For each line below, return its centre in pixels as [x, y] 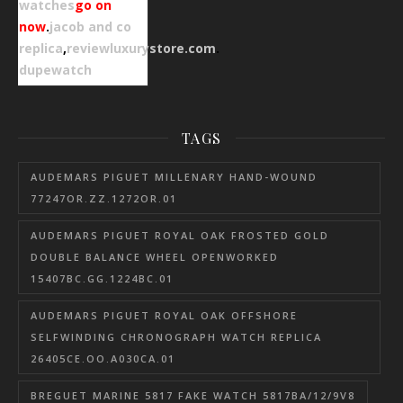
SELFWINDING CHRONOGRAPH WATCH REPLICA [176, 336]
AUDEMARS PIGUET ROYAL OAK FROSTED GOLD [180, 235]
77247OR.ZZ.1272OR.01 [104, 198]
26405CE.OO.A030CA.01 [103, 358]
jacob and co [90, 26]
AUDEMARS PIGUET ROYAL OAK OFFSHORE [164, 315]
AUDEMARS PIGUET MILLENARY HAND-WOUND [174, 176]
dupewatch [55, 69]
